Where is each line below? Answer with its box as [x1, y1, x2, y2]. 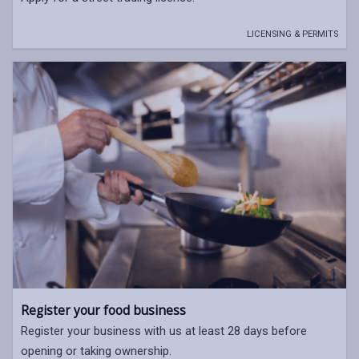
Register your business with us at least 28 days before [21, 323, 307, 338]
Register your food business [21, 301, 186, 319]
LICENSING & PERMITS [247, 29, 338, 40]
